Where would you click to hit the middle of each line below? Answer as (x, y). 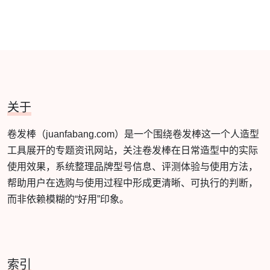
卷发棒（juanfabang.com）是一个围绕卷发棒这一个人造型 (133, 134)
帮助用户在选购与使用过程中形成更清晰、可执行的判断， (133, 183)
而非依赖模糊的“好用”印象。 (68, 199)
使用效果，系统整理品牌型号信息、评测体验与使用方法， (133, 167)
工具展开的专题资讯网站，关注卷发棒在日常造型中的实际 (133, 150)
